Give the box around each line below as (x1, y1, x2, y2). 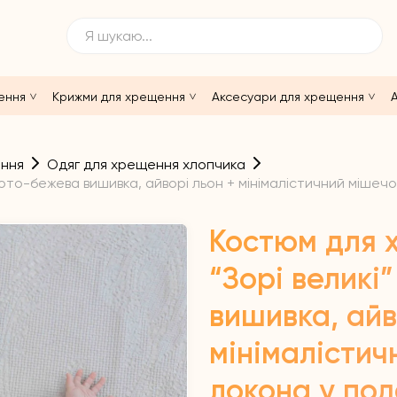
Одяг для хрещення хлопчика (47, 156, 245, 174)
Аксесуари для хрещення (212, 89, 364, 104)
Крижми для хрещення (52, 89, 185, 104)
